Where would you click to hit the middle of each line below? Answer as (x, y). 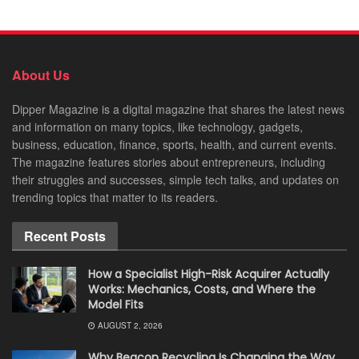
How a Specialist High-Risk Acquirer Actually (209, 274)
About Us (41, 75)
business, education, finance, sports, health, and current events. (174, 144)
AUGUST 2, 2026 (129, 325)
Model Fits (116, 304)
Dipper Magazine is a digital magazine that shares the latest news (178, 109)
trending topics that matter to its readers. (115, 197)
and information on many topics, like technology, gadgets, (157, 126)
